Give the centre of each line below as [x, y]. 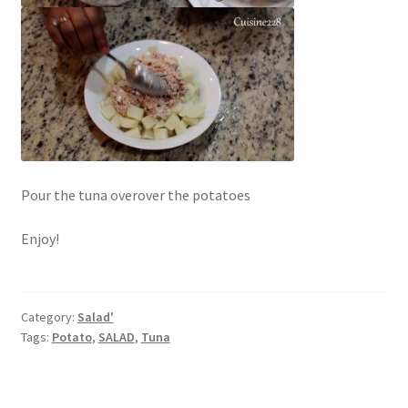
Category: [49, 317]
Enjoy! [40, 238]
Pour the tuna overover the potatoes [135, 195]
